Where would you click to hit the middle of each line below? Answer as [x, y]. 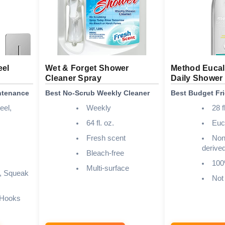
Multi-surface [107, 168]
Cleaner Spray [73, 78]
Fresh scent [106, 138]
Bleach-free [105, 153]
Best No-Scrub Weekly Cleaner [97, 93]
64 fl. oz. [100, 123]
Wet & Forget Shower [87, 68]
